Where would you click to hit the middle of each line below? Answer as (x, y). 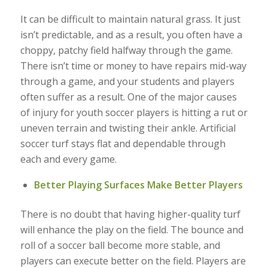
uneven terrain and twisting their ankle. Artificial (128, 128)
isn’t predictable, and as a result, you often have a (131, 35)
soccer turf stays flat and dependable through (123, 144)
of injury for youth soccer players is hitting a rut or (134, 113)
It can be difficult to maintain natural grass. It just (130, 19)
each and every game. (68, 159)
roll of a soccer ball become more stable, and (120, 245)
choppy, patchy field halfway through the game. (126, 51)
